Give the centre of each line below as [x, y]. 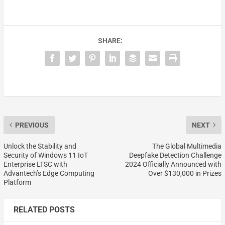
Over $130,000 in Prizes [185, 173]
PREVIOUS [32, 125]
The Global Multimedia [187, 146]
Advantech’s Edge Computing [49, 173]
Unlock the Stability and [40, 146]
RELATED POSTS [44, 209]
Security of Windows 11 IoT [45, 155]
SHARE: [110, 40]
